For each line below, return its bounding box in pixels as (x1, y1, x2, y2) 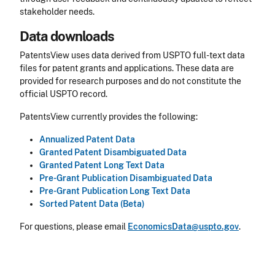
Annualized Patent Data (39, 134, 135, 145)
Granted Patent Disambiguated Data (39, 147, 187, 158)
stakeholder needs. (20, 7, 95, 17)
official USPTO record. (20, 89, 109, 99)
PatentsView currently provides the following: (20, 112, 198, 122)
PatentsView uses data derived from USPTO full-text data (20, 50, 245, 61)
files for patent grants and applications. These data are (20, 63, 234, 74)
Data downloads (20, 28, 114, 45)
